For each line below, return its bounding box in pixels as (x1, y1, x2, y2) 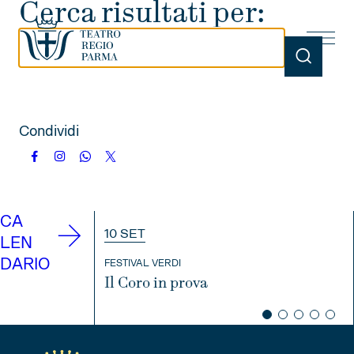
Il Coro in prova (104, 277, 208, 292)
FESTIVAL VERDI (104, 257, 181, 270)
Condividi (19, 122, 79, 141)
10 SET (104, 225, 145, 243)
